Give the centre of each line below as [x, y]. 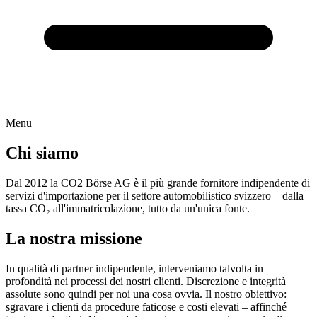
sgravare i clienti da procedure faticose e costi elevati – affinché [146, 306]
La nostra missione [74, 238]
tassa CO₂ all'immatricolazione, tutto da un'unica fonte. [128, 208]
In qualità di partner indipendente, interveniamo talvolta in [134, 268]
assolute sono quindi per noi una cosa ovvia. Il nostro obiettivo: [146, 294]
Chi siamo [42, 152]
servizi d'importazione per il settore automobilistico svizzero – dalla [155, 195]
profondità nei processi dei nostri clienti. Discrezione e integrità [146, 281]
